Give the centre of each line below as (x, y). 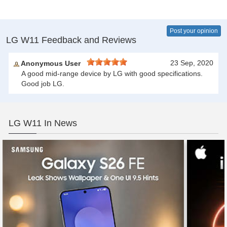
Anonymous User (53, 64)
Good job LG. (43, 84)
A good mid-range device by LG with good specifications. (112, 74)
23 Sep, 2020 (192, 63)
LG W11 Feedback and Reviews (71, 40)
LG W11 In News (43, 123)
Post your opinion (194, 31)
